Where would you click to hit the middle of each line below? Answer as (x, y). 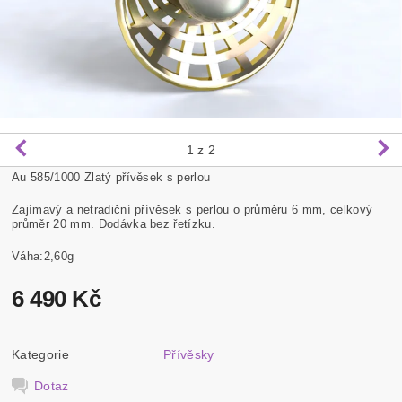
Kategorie (40, 354)
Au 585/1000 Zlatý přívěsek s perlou (111, 177)
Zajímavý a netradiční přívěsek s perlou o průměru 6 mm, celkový (192, 209)
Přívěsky (189, 354)
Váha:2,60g (43, 256)
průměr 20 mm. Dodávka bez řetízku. (114, 223)
